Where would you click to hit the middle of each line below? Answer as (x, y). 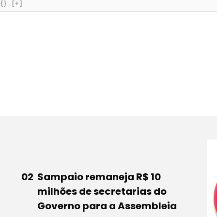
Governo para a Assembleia (107, 206)
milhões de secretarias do (102, 191)
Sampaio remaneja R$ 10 (99, 177)
